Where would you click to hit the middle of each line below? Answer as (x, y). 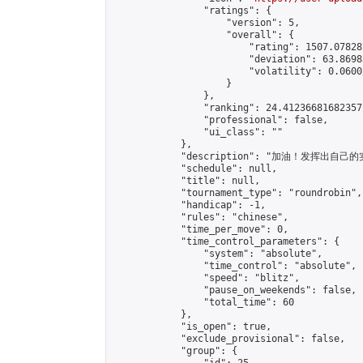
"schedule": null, (195, 169)
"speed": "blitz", (206, 278)
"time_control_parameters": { (226, 241)
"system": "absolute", (218, 254)
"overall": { (203, 35)
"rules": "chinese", (201, 217)
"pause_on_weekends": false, (235, 290)
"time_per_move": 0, (201, 229)
